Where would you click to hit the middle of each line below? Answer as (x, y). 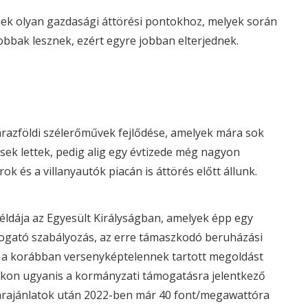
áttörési (122, 21)
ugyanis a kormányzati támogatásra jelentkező (143, 276)
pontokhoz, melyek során (210, 21)
